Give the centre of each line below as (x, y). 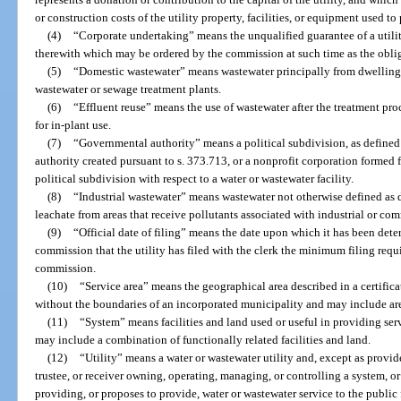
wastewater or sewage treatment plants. (128, 89)
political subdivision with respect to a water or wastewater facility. (195, 178)
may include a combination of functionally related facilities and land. (203, 339)
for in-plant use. (73, 124)
